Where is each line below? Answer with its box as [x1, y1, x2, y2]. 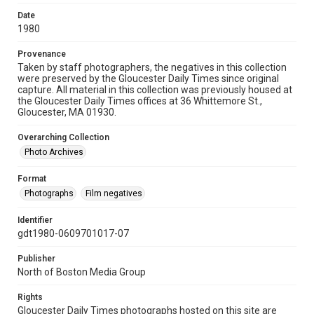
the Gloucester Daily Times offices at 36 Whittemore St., [18, 95, 262, 107]
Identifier [18, 215, 53, 225]
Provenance [18, 49, 66, 59]
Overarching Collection [18, 132, 109, 142]
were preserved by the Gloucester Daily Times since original [18, 73, 279, 84]
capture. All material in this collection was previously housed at [18, 84, 292, 95]
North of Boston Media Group [18, 266, 146, 278]
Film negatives [86, 189, 142, 198]
